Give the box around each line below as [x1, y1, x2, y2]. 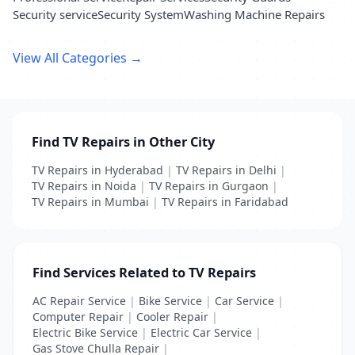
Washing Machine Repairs [184, 6, 325, 22]
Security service [13, 6, 97, 22]
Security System [97, 6, 184, 22]
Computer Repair [32, 309, 124, 324]
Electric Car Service [151, 325, 252, 340]
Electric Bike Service [32, 325, 138, 340]
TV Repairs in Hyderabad [32, 162, 163, 177]
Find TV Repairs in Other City [32, 132, 215, 151]
